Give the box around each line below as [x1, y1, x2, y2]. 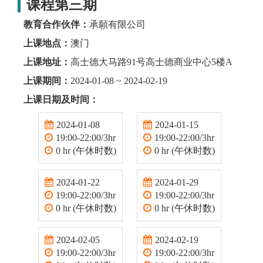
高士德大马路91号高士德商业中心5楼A [70, 57, 232, 68]
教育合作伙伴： [23, 19, 89, 30]
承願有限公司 [89, 19, 146, 30]
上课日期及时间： [23, 95, 99, 105]
